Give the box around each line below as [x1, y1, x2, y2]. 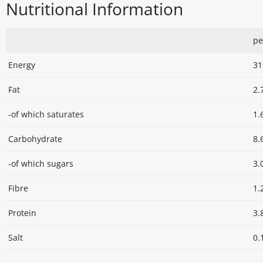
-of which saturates [8, 109, 84, 120]
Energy [8, 59, 35, 71]
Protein [8, 207, 36, 219]
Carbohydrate [8, 133, 62, 145]
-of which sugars [8, 158, 73, 170]
